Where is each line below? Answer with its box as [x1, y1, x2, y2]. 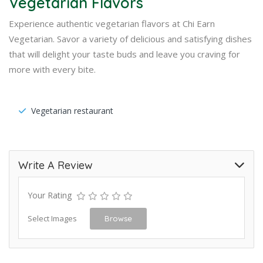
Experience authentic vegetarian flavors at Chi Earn [9, 17, 215, 29]
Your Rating [28, 189, 72, 201]
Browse [104, 213, 132, 223]
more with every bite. [9, 63, 96, 75]
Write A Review [18, 158, 93, 172]
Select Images [28, 213, 77, 224]
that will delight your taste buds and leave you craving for [9, 48, 240, 60]
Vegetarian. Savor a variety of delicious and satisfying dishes [9, 32, 252, 45]
